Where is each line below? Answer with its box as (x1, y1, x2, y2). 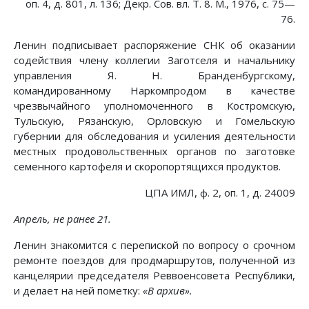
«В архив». (143, 283, 192, 298)
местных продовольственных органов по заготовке (14, 144, 295, 159)
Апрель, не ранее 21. (14, 212, 111, 226)
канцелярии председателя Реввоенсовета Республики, (14, 268, 295, 283)
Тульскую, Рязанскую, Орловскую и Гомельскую (14, 114, 295, 128)
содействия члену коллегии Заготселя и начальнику (14, 53, 295, 68)
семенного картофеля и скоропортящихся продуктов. (14, 159, 281, 174)
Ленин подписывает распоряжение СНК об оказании (14, 38, 295, 52)
